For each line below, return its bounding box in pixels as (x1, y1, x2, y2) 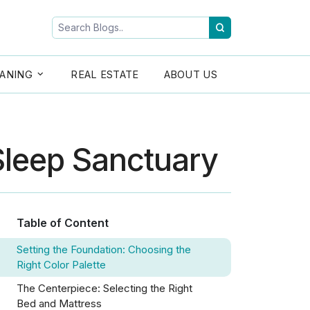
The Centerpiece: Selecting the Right (17, 282, 192, 295)
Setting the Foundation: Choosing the (17, 243, 191, 257)
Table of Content (17, 216, 109, 230)
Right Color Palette (17, 258, 106, 272)
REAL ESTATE (71, 69, 139, 81)
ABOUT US (163, 69, 217, 81)
